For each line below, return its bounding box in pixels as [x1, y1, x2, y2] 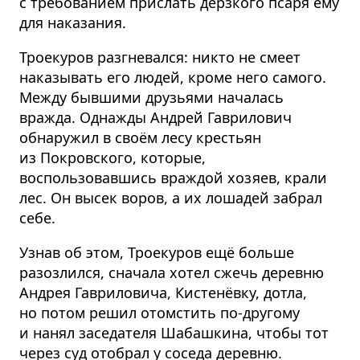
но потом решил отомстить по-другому [19, 303, 300, 323]
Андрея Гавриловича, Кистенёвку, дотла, [19, 283, 307, 303]
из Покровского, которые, [19, 148, 206, 168]
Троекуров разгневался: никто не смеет [19, 47, 301, 67]
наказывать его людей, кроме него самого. [19, 67, 326, 88]
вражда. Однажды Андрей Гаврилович [19, 108, 292, 128]
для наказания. [19, 13, 126, 33]
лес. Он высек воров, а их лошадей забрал [19, 188, 322, 208]
